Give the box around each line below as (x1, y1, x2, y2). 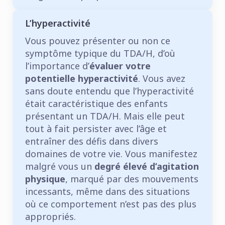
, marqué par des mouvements (65, 172, 198, 185)
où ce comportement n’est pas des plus (25, 197, 196, 210)
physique (25, 172, 65, 185)
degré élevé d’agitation (94, 160, 199, 172)
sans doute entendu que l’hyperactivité (25, 84, 194, 97)
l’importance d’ (25, 59, 89, 72)
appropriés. (25, 210, 76, 222)
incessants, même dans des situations (25, 185, 190, 197)
